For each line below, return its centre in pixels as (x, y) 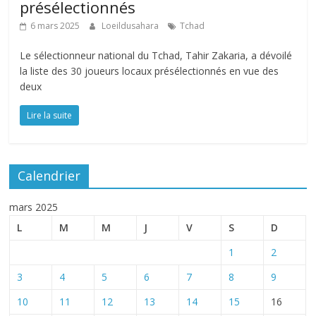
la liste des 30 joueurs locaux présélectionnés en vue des (150, 71)
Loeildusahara (132, 26)
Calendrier (49, 176)
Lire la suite (50, 116)
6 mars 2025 (55, 26)
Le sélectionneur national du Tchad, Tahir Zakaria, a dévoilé (156, 56)
